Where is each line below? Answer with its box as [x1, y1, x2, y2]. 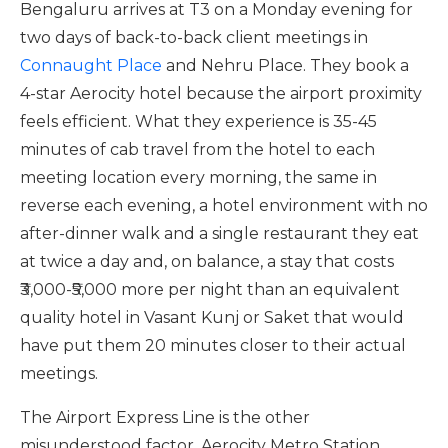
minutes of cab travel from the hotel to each [20, 140, 375, 159]
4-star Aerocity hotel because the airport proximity [20, 84, 422, 103]
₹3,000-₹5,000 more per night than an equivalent [20, 280, 400, 299]
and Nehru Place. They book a [162, 56, 409, 75]
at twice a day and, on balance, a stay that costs [20, 252, 394, 271]
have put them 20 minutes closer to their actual [20, 336, 406, 355]
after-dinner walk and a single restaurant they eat [20, 224, 419, 243]
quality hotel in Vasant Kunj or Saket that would [20, 308, 404, 327]
